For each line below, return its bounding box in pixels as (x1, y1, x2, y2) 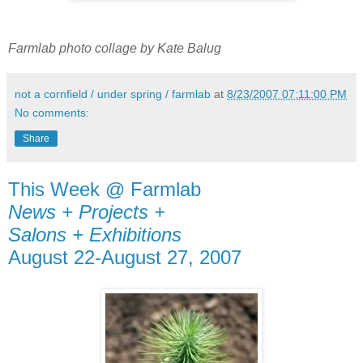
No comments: (15, 106, 89, 120)
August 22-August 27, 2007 (8, 246, 241, 269)
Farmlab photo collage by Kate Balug (8, 41, 221, 56)
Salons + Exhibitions (8, 224, 181, 246)
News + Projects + (8, 201, 165, 224)
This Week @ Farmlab (8, 178, 201, 201)
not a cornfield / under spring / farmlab (15, 88, 211, 101)
